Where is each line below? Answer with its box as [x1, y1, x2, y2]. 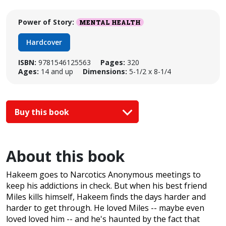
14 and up [41, 67, 73, 76]
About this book [6, 146, 125, 167]
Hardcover [26, 37, 62, 47]
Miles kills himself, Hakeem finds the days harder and [6, 191, 206, 203]
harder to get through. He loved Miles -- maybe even [6, 202, 204, 214]
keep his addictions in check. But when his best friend [6, 180, 207, 192]
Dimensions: [83, 67, 127, 76]
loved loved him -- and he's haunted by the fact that [6, 213, 200, 225]
